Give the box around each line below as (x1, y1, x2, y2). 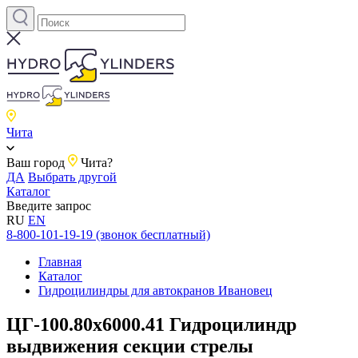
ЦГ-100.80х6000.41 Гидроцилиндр (6, 313, 296, 335)
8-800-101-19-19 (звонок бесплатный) (6, 228, 210, 241)
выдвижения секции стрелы (6, 335, 253, 356)
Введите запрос (6, 199, 91, 213)
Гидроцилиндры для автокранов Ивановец (38, 284, 272, 297)
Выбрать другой (28, 170, 117, 184)
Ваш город (6, 156, 65, 169)
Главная (38, 255, 82, 268)
